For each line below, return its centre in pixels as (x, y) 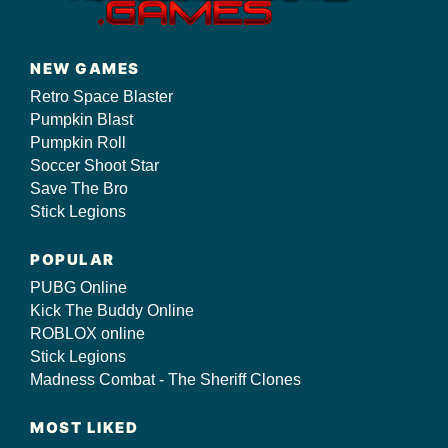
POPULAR (72, 259)
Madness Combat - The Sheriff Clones (165, 379)
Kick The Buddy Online (112, 310)
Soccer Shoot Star (94, 165)
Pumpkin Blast (81, 119)
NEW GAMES (85, 68)
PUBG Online (78, 287)
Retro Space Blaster (101, 96)
